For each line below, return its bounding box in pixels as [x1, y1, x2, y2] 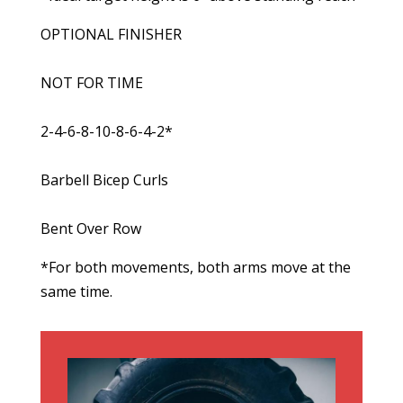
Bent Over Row [40, 219, 141, 238]
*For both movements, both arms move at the [40, 257, 351, 277]
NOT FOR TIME [40, 73, 143, 93]
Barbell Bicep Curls [40, 170, 168, 190]
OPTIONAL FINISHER [40, 24, 182, 44]
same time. [40, 282, 112, 301]
